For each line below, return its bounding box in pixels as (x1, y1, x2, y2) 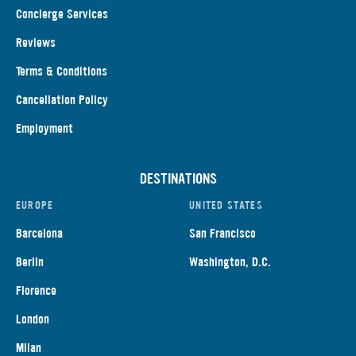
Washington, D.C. (189, 253, 272, 270)
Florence (16, 281, 56, 299)
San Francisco (189, 224, 257, 242)
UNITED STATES (189, 198, 263, 212)
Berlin (16, 253, 44, 270)
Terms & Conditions (16, 62, 107, 79)
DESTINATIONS (139, 168, 217, 188)
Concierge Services (16, 5, 108, 22)
